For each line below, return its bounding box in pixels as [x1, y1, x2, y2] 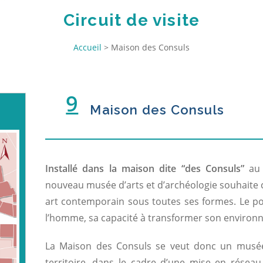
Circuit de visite [63, 10, 200, 30]
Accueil [73, 41, 102, 53]
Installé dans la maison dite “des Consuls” [45, 161, 245, 175]
